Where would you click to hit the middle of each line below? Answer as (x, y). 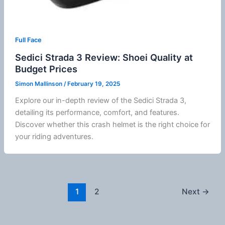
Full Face (28, 40)
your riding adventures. (54, 137)
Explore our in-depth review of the (74, 101)
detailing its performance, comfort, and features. (97, 113)
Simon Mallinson (39, 84)
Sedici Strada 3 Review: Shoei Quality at (104, 57)
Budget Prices (46, 69)
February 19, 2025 (93, 84)
